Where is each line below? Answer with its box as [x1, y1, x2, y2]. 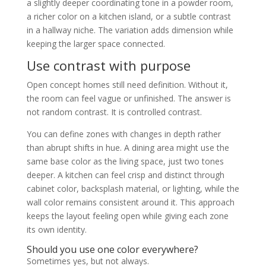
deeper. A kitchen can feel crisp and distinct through [26, 169, 224, 180]
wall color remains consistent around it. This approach [26, 197, 235, 208]
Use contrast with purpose [26, 56, 191, 74]
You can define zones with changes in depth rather [26, 128, 221, 140]
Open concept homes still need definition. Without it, [26, 79, 228, 90]
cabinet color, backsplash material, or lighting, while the [26, 183, 239, 194]
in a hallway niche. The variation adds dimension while [26, 24, 233, 36]
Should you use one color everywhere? [26, 243, 198, 256]
